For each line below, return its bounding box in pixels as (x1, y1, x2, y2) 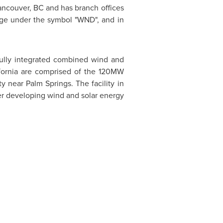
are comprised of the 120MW (17, 66, 124, 77)
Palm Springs (26, 78, 72, 89)
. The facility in (71, 78, 124, 89)
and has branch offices (43, 2, 124, 13)
